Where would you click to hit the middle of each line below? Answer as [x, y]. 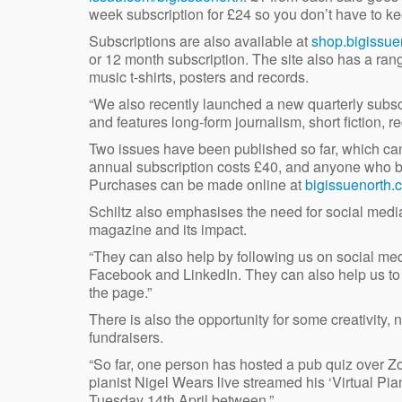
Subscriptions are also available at [200, 40]
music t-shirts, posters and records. [199, 76]
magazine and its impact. [168, 229]
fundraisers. [126, 336]
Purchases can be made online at [197, 184]
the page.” [120, 292]
